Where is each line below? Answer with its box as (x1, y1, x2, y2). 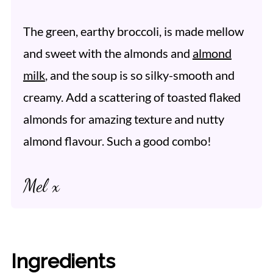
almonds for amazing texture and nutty (23, 111, 224, 126)
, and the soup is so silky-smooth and (44, 67, 235, 82)
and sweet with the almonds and (23, 45, 193, 60)
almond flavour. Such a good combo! (23, 133, 211, 148)
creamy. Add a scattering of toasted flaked (23, 89, 241, 104)
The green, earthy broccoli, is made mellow (23, 23, 244, 38)
